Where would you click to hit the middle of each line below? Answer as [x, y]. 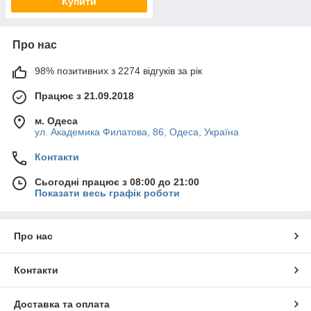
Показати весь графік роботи [107, 193]
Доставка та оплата [62, 304]
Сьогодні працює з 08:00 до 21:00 [117, 182]
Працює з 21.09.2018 [84, 96]
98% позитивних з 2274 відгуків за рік [118, 71]
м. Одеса [56, 121]
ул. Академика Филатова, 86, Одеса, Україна [137, 132]
